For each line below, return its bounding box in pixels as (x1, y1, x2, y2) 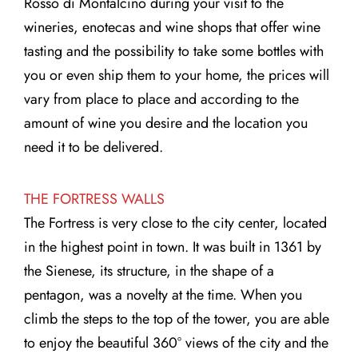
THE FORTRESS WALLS (24, 189, 165, 210)
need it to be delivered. (24, 136, 163, 157)
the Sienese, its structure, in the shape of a (24, 261, 274, 282)
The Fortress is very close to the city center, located (24, 213, 327, 234)
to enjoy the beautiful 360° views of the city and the (24, 332, 328, 354)
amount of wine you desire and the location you (24, 112, 308, 133)
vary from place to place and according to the (24, 88, 299, 109)
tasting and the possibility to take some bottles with (24, 40, 324, 62)
